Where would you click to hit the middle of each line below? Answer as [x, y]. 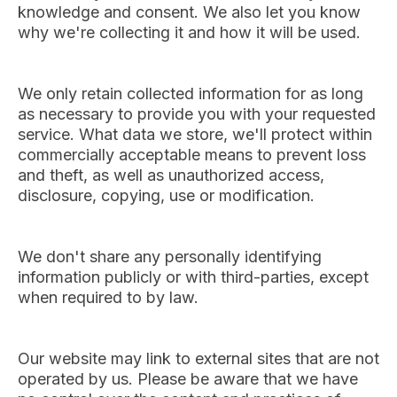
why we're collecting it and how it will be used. [189, 32]
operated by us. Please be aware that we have [188, 378]
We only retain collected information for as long [191, 93]
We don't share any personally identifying [170, 256]
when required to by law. [108, 297]
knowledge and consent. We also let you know [189, 12]
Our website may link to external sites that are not [198, 358]
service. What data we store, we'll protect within [195, 134]
